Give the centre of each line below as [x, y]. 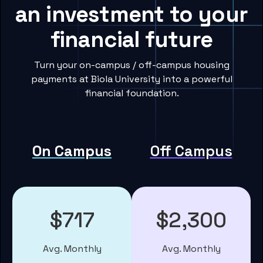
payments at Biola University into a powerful [131, 79]
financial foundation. [131, 93]
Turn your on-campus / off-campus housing [131, 65]
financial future [131, 40]
